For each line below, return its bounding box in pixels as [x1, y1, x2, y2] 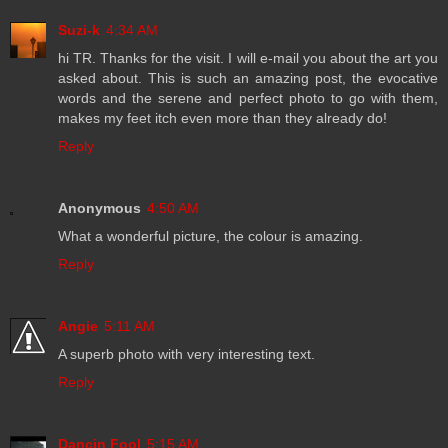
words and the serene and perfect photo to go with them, [58, 89, 438, 106]
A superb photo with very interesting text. [58, 345, 315, 362]
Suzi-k [58, 21, 100, 38]
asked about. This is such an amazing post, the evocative [58, 69, 438, 86]
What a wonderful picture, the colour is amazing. [58, 227, 363, 244]
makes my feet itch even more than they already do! [58, 109, 387, 126]
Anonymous [58, 199, 141, 216]
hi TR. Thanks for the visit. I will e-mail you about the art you [58, 49, 438, 66]
